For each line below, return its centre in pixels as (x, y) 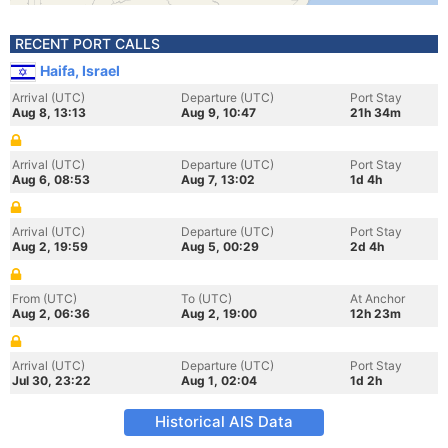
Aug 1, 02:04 (219, 380)
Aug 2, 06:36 (51, 313)
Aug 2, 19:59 (50, 246)
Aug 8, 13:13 (49, 112)
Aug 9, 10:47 (218, 112)
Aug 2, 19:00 (219, 313)
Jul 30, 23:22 (51, 380)
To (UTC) (206, 298)
